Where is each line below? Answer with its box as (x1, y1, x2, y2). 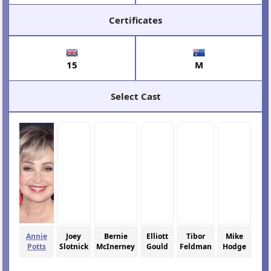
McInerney (96, 241, 135, 252)
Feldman (180, 241, 212, 252)
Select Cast (110, 90, 161, 102)
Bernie (103, 231, 128, 242)
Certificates (109, 13, 162, 26)
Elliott (146, 231, 169, 242)
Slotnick (59, 241, 88, 252)
